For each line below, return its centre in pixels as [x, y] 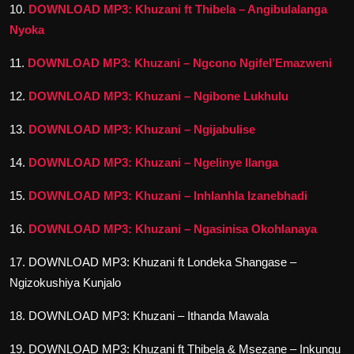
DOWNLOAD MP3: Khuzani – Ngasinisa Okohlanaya [173, 228]
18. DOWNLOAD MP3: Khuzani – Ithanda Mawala [139, 315]
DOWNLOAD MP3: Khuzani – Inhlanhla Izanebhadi [168, 195]
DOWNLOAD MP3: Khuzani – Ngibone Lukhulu [158, 96]
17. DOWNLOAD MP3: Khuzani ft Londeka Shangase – [153, 262]
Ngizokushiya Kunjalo [65, 282]
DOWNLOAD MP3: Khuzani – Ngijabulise [142, 129]
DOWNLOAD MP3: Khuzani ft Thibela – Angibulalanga [178, 9]
